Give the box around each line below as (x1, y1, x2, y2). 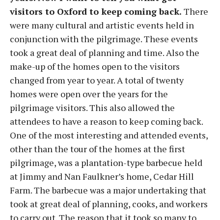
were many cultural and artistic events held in (10, 19, 194, 31)
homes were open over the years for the (10, 88, 168, 100)
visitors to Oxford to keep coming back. (10, 5, 182, 17)
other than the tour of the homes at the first (10, 143, 185, 155)
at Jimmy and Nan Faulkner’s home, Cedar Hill (10, 170, 194, 182)
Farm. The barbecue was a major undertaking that (10, 184, 206, 196)
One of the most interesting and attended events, (10, 129, 208, 141)
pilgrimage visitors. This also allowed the (10, 102, 175, 113)
